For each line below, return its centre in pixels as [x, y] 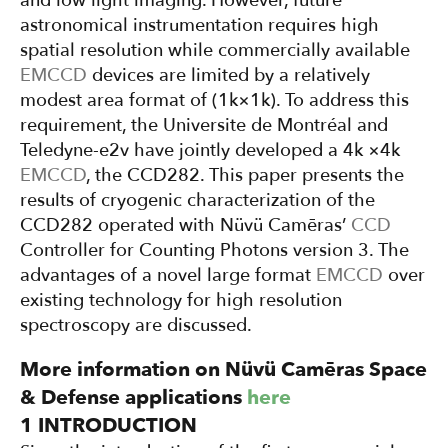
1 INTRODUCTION [108, 426]
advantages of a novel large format [168, 276]
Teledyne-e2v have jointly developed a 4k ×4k [210, 151]
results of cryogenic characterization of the [197, 201]
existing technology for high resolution [181, 301]
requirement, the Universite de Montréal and [204, 126]
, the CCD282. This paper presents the [245, 176]
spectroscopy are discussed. [136, 326]
